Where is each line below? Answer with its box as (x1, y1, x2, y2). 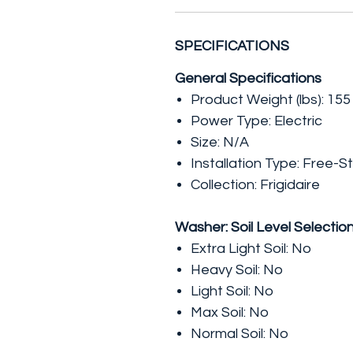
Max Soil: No (191, 305, 269, 320)
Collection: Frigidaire (191, 177, 320, 192)
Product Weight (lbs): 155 (191, 92, 351, 107)
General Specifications (175, 71, 321, 86)
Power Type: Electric (191, 113, 322, 128)
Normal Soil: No (191, 326, 288, 341)
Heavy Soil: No (191, 262, 283, 277)
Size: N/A (191, 135, 249, 150)
